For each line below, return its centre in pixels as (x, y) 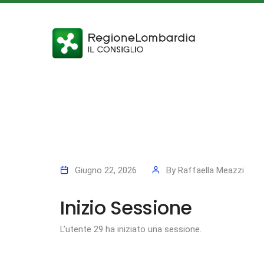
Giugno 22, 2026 (106, 170)
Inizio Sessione (126, 207)
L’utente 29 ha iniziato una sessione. (131, 229)
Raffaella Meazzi (211, 170)
